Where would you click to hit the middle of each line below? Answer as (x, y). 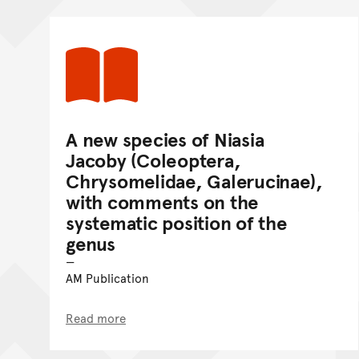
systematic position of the (176, 222)
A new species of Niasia (165, 139)
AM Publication (107, 277)
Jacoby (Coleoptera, (153, 159)
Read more (96, 317)
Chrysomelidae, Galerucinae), (194, 180)
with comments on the (162, 201)
